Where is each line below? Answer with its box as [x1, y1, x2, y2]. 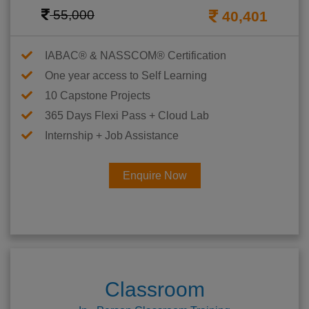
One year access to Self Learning [45, 70, 207, 82]
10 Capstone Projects [45, 90, 150, 102]
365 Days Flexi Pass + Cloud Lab [45, 110, 209, 122]
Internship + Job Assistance [45, 130, 179, 142]
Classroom [104, 278, 205, 301]
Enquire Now [122, 170, 187, 182]
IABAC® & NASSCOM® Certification [45, 50, 226, 62]
